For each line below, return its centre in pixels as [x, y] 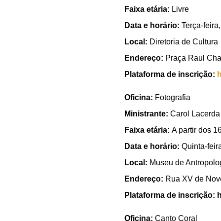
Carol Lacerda [195, 114]
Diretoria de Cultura [184, 41]
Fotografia [173, 98]
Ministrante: [147, 114]
